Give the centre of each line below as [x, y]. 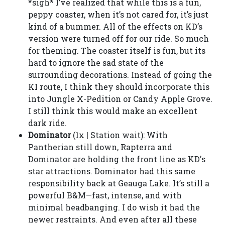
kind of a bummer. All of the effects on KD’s [115, 26]
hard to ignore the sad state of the [96, 63]
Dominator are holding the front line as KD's [117, 159]
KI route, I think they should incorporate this [119, 87]
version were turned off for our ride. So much [119, 38]
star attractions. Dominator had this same [112, 171]
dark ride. [47, 123]
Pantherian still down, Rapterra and [100, 147]
